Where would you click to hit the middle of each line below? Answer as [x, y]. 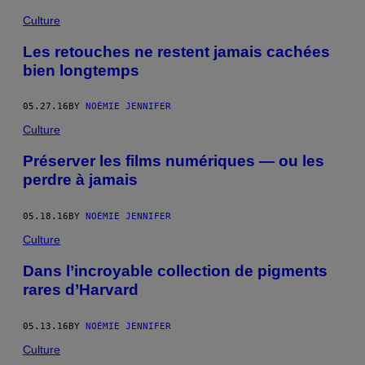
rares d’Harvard [81, 289]
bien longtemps [81, 70]
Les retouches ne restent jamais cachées [176, 51]
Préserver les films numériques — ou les [174, 161]
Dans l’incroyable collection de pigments [175, 270]
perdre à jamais [80, 180]
